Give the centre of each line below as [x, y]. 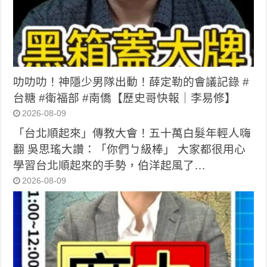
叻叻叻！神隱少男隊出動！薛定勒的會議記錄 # [131, 82]
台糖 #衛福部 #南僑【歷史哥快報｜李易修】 [125, 98]
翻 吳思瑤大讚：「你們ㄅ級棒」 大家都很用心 [130, 149]
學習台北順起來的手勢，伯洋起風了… [110, 165]
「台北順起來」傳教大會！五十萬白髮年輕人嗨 [132, 133]
